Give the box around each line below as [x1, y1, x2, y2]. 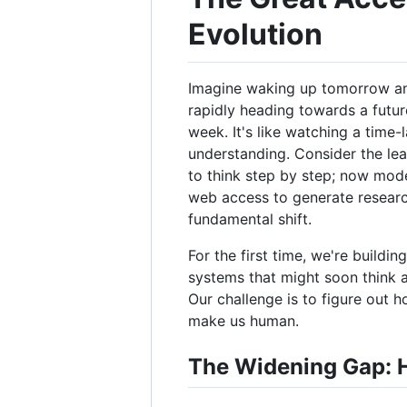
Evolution [188, 16, 323, 52]
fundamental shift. [188, 209, 312, 228]
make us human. [188, 311, 299, 330]
